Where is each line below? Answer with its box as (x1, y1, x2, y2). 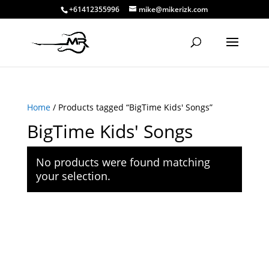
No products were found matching (35, 155, 210, 169)
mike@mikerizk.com (139, 4, 208, 14)
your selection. (35, 169, 110, 183)
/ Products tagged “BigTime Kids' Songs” (50, 101, 213, 113)
